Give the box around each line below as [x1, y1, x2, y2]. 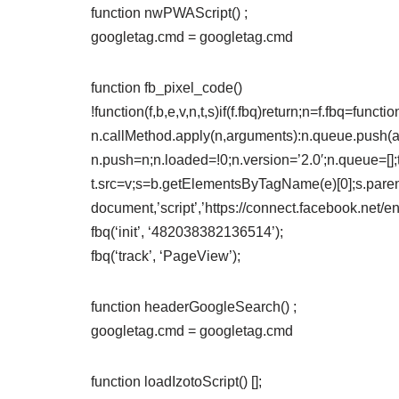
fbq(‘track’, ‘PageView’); [91, 248, 240, 264]
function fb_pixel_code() [91, 80, 242, 95]
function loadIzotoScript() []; [91, 374, 262, 389]
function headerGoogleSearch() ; [91, 299, 297, 314]
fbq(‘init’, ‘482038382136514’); [91, 224, 283, 240]
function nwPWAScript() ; [91, 5, 248, 20]
